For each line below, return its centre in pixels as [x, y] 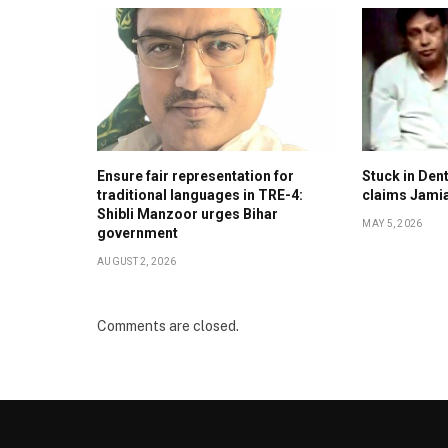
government [137, 232]
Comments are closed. [168, 325]
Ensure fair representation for [195, 175]
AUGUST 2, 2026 [137, 261]
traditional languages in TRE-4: [200, 194]
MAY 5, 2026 [392, 223]
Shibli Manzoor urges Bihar [187, 213]
